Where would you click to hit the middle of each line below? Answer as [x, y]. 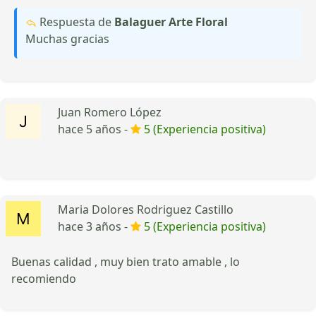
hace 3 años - [94, 226]
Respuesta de [75, 22]
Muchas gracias [67, 38]
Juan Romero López [110, 112]
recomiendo [44, 278]
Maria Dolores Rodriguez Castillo [146, 209]
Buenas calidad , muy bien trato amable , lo [126, 261]
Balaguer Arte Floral [171, 22]
